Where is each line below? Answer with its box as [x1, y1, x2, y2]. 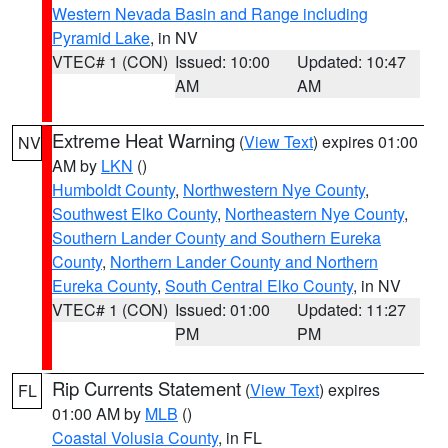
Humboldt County [52, 178, 175, 201]
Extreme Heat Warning [52, 127, 235, 153]
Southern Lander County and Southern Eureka [52, 226, 381, 249]
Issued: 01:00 [174, 298, 270, 321]
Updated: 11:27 [297, 298, 407, 321]
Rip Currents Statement [52, 375, 241, 401]
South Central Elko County [165, 274, 353, 297]
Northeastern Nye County [225, 202, 404, 225]
